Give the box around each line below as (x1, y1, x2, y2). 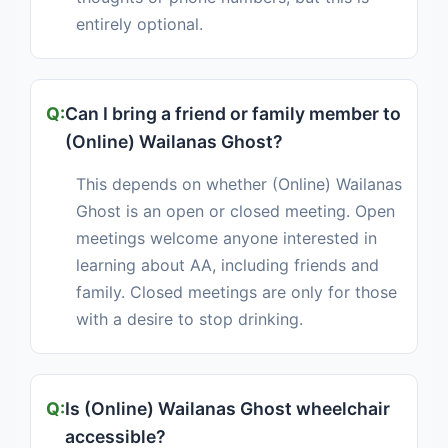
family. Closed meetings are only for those (76, 282, 397, 303)
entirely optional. (76, 14, 203, 35)
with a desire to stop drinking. (76, 309, 303, 330)
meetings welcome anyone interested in (76, 228, 377, 249)
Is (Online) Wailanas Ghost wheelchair (65, 398, 390, 420)
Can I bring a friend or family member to (65, 103, 401, 125)
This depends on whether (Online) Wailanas (76, 174, 402, 195)
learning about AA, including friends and (76, 255, 379, 276)
